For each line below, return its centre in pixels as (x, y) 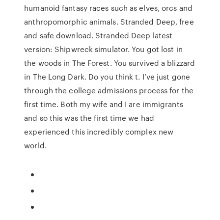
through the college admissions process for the (109, 90)
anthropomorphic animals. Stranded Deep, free (109, 22)
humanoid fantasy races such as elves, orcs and (108, 8)
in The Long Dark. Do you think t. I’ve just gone (107, 77)
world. (35, 145)
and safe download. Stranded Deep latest (98, 35)
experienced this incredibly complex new (99, 132)
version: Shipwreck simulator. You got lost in (103, 49)
